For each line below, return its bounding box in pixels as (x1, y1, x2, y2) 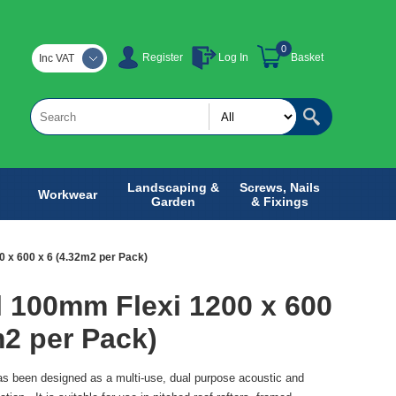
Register (142, 51, 183, 65)
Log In (218, 51, 248, 65)
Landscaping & (127, 179, 219, 194)
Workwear (37, 187, 97, 202)
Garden (151, 194, 195, 209)
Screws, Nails (239, 179, 320, 194)
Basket (291, 51, 324, 65)
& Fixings (250, 194, 308, 209)
